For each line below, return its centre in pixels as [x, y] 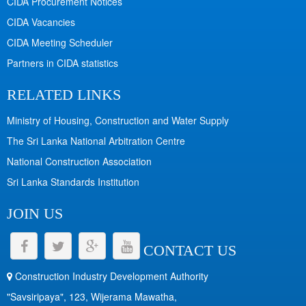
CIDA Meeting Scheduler [60, 42]
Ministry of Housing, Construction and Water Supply [118, 120]
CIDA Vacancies [41, 22]
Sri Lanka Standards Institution [73, 181]
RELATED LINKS [64, 94]
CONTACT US [190, 250]
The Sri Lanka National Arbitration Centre [96, 140]
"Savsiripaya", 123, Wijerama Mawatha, [92, 296]
